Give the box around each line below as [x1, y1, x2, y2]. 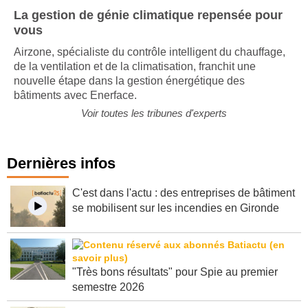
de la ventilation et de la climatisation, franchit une [14, 60, 256, 72]
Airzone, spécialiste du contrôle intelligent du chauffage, [14, 46, 285, 58]
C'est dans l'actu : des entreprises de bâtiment [72, 187, 295, 199]
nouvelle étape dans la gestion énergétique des [14, 75, 245, 87]
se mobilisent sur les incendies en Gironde [72, 202, 279, 214]
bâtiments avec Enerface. [14, 89, 137, 101]
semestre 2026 [72, 281, 144, 293]
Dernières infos [7, 155, 115, 172]
